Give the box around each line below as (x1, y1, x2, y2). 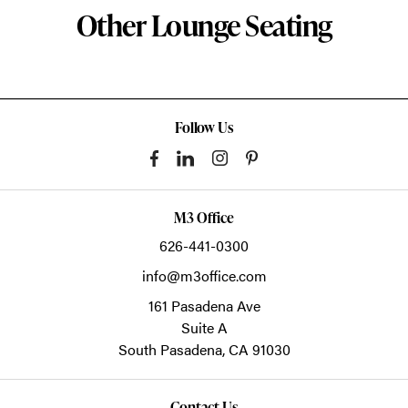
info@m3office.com (141, 264, 267, 286)
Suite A (180, 316, 228, 338)
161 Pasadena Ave (148, 294, 260, 316)
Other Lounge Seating (76, 4, 332, 46)
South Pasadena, (117, 338, 229, 360)
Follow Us (174, 117, 234, 138)
